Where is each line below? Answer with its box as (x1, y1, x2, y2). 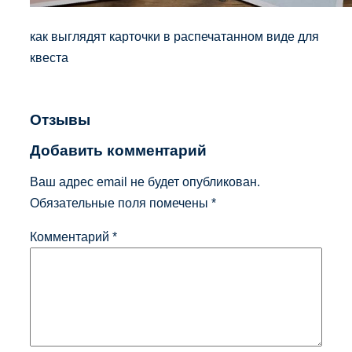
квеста (30, 49, 68, 64)
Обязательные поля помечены (30, 195, 211, 210)
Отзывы (30, 112, 90, 129)
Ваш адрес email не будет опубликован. (30, 174, 260, 189)
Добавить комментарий (30, 141, 207, 159)
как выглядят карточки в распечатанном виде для (30, 28, 319, 43)
